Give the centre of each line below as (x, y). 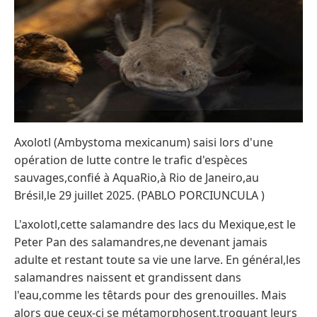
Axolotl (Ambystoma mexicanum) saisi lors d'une (144, 142)
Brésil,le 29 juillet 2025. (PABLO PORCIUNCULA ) (139, 195)
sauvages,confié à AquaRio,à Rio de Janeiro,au (137, 177)
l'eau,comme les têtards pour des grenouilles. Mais (150, 295)
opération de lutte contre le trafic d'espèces (131, 160)
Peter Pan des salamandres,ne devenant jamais (141, 242)
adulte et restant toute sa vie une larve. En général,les (157, 259)
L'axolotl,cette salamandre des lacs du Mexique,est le (155, 224)
